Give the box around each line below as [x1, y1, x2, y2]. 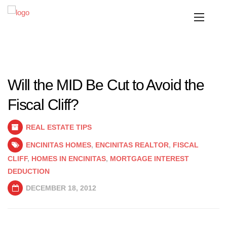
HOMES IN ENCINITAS [31, 155, 106, 163]
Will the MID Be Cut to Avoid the [8, 77, 204, 93]
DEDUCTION [8, 167, 50, 175]
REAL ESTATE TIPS [26, 123, 92, 131]
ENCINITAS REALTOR [95, 141, 169, 149]
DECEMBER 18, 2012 [24, 184, 96, 192]
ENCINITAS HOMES [26, 141, 91, 149]
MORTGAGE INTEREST [110, 155, 189, 163]
